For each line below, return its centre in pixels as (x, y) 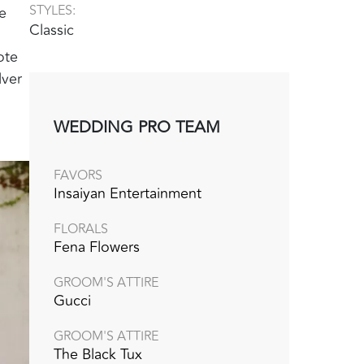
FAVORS (78, 175)
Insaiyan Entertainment (128, 193)
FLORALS (81, 229)
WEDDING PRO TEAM (137, 127)
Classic (52, 30)
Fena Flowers (97, 247)
